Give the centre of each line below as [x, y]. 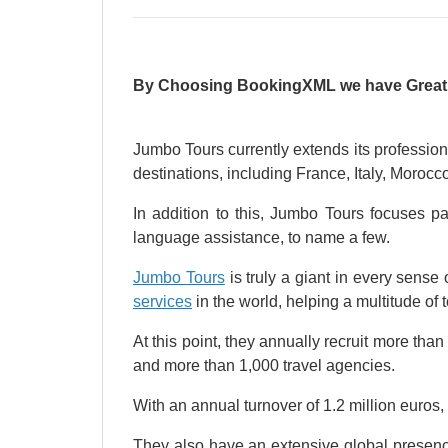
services [162, 302]
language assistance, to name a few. [261, 238]
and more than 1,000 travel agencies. [264, 366]
